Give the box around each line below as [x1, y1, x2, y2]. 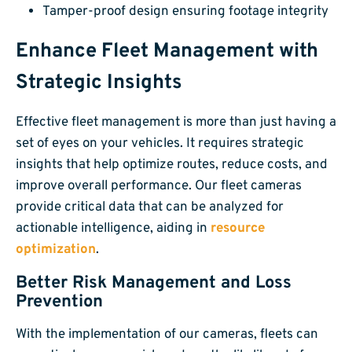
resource [211, 220, 265, 238]
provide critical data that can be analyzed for [16, 199, 284, 217]
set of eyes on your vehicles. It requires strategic [16, 135, 304, 153]
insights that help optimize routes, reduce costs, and [16, 156, 328, 174]
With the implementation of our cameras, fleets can [16, 325, 318, 343]
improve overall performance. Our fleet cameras [16, 178, 302, 196]
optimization [16, 241, 96, 259]
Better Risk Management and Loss [16, 273, 291, 295]
